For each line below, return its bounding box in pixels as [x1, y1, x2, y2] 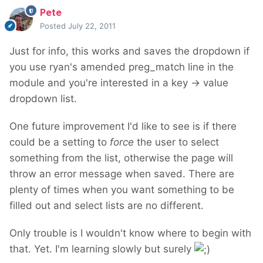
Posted [40, 21, 68, 31]
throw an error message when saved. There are [9, 168, 234, 180]
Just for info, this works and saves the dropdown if [9, 45, 249, 58]
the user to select [134, 136, 219, 149]
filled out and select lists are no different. [9, 200, 204, 212]
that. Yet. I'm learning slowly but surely [9, 243, 194, 255]
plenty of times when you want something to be [9, 184, 234, 196]
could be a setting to [9, 136, 110, 149]
